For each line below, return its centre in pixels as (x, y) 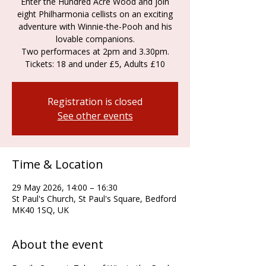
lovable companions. (95, 39)
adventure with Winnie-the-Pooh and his (95, 26)
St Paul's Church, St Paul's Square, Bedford (94, 199)
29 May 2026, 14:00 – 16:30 (65, 187)
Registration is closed (95, 102)
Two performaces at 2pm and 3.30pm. (95, 51)
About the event (58, 244)
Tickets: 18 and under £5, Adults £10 (95, 64)
